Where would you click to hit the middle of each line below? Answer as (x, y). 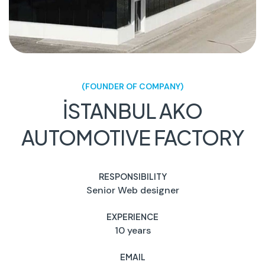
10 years (132, 230)
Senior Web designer (132, 190)
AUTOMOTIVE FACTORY (132, 138)
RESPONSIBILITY (132, 176)
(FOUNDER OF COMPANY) (132, 86)
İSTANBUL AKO (132, 111)
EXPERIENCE (132, 216)
